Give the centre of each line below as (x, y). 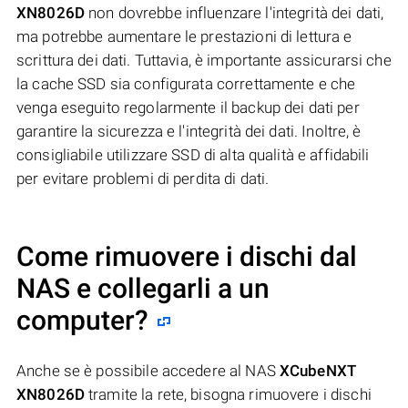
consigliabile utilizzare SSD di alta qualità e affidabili (193, 155)
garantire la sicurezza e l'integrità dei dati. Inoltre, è (189, 132)
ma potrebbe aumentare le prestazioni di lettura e (184, 37)
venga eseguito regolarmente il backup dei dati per (188, 108)
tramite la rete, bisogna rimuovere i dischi (228, 395)
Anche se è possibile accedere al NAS (148, 371)
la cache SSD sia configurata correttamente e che (186, 84)
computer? (82, 321)
